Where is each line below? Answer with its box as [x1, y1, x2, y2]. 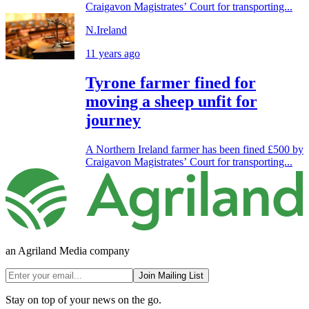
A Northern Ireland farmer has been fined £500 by [86, 143, 303, 156]
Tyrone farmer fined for [86, 74, 256, 92]
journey [86, 111, 141, 130]
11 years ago [86, 48, 140, 60]
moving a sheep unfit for [86, 92, 257, 111]
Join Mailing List [139, 270, 203, 281]
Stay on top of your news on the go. [6, 293, 161, 306]
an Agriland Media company [6, 244, 130, 257]
